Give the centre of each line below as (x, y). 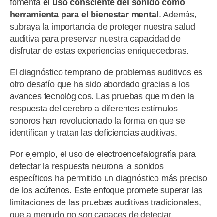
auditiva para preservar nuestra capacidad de (95, 39)
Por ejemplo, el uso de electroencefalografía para (103, 154)
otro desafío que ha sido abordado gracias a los (100, 84)
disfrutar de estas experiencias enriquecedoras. (99, 51)
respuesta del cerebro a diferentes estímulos (94, 108)
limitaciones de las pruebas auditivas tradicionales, (105, 203)
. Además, (178, 14)
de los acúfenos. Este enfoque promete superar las (106, 191)
